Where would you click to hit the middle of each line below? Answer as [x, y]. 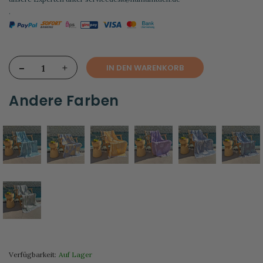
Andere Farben [64, 101]
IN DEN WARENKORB [145, 68]
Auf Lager [75, 255]
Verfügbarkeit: [33, 255]
